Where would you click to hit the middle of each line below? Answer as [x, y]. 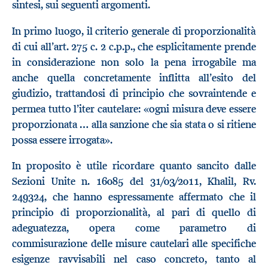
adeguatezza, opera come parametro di [134, 228]
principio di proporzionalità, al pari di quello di [134, 213]
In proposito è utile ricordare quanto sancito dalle [134, 166]
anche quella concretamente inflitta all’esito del [134, 77]
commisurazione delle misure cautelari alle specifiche [134, 244]
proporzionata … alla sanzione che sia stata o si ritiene [134, 124]
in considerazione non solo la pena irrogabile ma [134, 62]
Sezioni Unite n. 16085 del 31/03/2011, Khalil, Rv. [134, 182]
